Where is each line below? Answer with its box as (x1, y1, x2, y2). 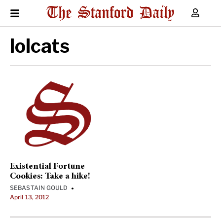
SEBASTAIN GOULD (10, 184, 68, 191)
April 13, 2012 (10, 193, 49, 201)
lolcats (10, 35, 70, 57)
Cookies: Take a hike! (10, 172, 90, 181)
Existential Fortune (10, 162, 85, 171)
